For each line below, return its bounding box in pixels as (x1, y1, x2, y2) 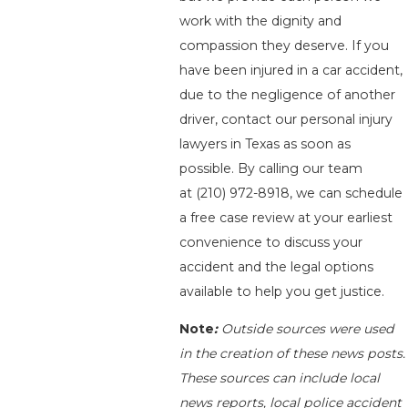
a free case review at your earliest (179, 209, 393, 227)
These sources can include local (179, 370, 381, 387)
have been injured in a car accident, (179, 62, 403, 79)
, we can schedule (290, 185, 403, 202)
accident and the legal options (179, 259, 374, 276)
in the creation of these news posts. (179, 345, 406, 362)
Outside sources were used (221, 321, 395, 338)
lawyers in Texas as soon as (179, 136, 352, 153)
